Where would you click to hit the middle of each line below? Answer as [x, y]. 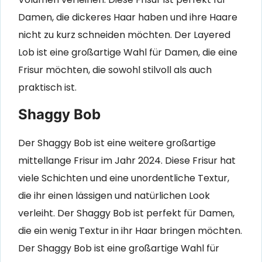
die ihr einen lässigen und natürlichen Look [114, 196]
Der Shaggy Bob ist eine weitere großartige [117, 143]
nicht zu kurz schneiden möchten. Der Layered [124, 35]
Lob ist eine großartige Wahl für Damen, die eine [128, 52]
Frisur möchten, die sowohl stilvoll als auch [115, 70]
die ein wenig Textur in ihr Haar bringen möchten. [130, 231]
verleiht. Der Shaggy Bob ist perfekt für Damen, [126, 213]
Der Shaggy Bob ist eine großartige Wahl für [119, 249]
